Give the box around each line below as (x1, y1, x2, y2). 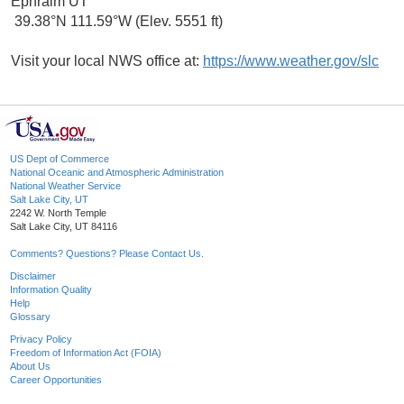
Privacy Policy (10, 334, 72, 345)
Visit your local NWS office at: (11, 53, 203, 69)
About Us (10, 361, 50, 372)
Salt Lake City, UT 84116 (10, 221, 117, 233)
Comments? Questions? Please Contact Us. (10, 248, 204, 260)
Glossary (10, 311, 50, 323)
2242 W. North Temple (10, 207, 106, 219)
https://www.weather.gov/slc (203, 53, 379, 69)
